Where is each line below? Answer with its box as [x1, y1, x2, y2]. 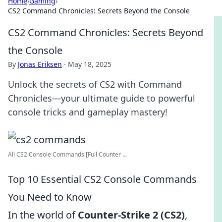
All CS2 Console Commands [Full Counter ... [8, 150, 127, 159]
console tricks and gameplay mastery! [8, 106, 167, 118]
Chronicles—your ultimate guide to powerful [8, 92, 195, 104]
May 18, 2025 [68, 59, 111, 69]
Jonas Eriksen [18, 59, 62, 69]
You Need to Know [8, 190, 92, 204]
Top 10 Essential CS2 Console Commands [8, 172, 197, 186]
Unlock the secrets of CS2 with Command [8, 78, 182, 90]
